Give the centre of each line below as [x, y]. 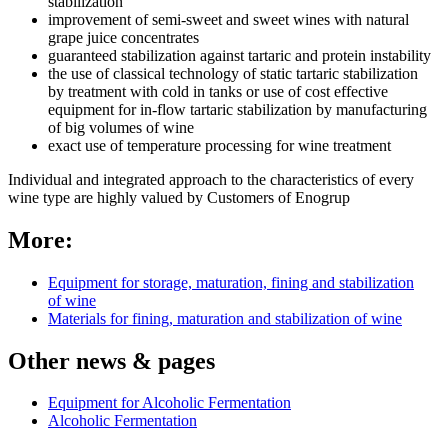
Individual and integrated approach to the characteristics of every [211, 179]
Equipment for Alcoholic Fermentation [169, 403]
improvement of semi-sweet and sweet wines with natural [228, 19]
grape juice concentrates [123, 37]
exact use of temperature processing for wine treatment [219, 145]
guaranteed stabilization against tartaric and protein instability [239, 55]
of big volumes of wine [121, 127]
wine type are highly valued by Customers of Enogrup [179, 197]
